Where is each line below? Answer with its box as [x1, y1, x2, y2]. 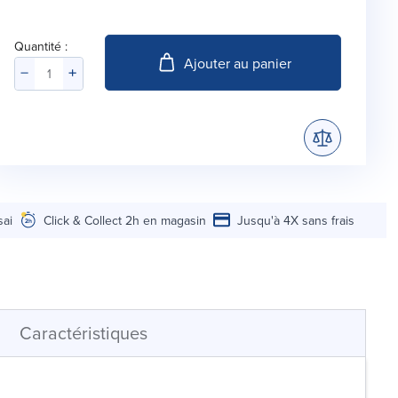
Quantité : [14, 37, 68, 56]
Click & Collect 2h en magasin [44, 211, 207, 229]
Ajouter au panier [183, 52, 291, 73]
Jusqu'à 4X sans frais [237, 211, 355, 229]
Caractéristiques [20, 319, 147, 346]
